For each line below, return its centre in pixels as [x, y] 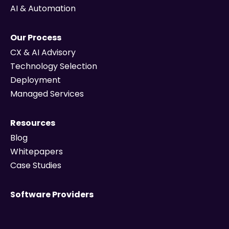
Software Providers [52, 195]
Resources [33, 123]
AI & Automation [43, 9]
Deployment [36, 80]
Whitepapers [37, 152]
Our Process [36, 38]
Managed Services [47, 94]
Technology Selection [54, 66]
